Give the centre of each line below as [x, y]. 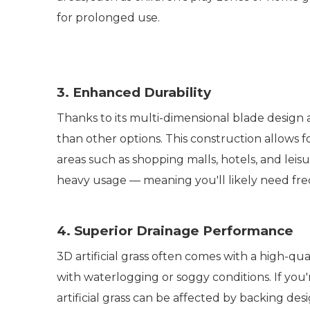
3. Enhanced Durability [134, 92]
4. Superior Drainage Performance [175, 230]
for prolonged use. [111, 17]
